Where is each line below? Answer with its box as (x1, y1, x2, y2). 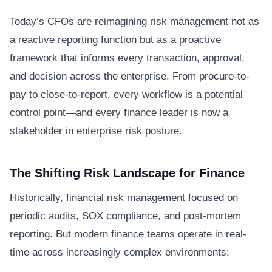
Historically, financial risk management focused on (10, 191, 238, 203)
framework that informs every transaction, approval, (10, 52, 245, 64)
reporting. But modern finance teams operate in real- (10, 228, 246, 240)
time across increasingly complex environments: (10, 246, 229, 258)
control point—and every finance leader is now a (10, 106, 228, 118)
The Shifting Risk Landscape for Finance (10, 166, 245, 180)
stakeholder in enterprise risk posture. (10, 124, 182, 137)
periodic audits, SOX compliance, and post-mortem (10, 209, 241, 222)
